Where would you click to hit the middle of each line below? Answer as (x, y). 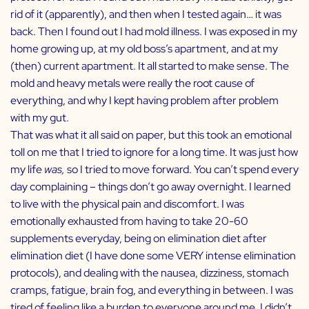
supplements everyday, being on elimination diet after (139, 239)
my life (27, 170)
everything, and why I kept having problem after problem (144, 101)
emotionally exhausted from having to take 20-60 (129, 221)
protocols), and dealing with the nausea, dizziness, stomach (150, 273)
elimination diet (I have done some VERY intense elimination (153, 256)
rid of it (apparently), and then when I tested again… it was (146, 14)
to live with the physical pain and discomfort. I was (127, 204)
